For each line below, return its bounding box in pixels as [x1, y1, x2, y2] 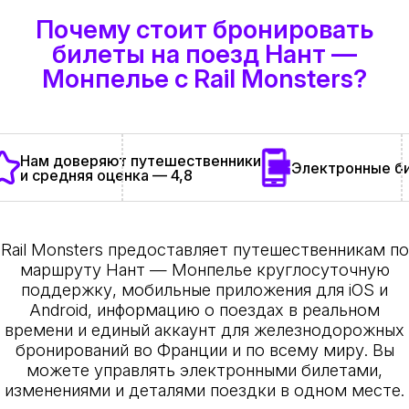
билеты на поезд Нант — [52, 38, 357, 70]
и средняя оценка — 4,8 [19, 165, 193, 184]
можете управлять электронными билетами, [26, 360, 383, 381]
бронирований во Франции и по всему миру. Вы [15, 340, 394, 361]
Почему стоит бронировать [36, 14, 373, 46]
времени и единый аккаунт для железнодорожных [5, 320, 404, 341]
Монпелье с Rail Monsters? [42, 63, 367, 95]
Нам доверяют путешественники [19, 151, 261, 170]
